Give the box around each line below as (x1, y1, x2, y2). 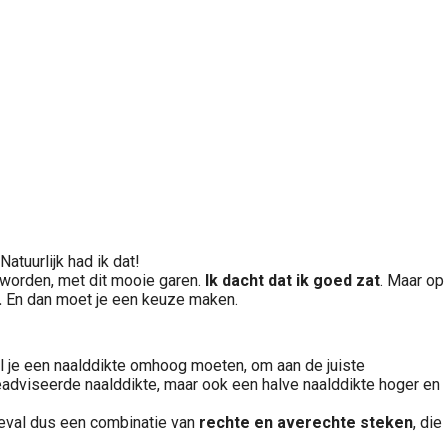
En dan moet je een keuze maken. (2, 290, 238, 309)
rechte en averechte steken (199, 413, 413, 432)
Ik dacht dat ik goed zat (205, 271, 380, 290)
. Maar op (380, 271, 444, 290)
